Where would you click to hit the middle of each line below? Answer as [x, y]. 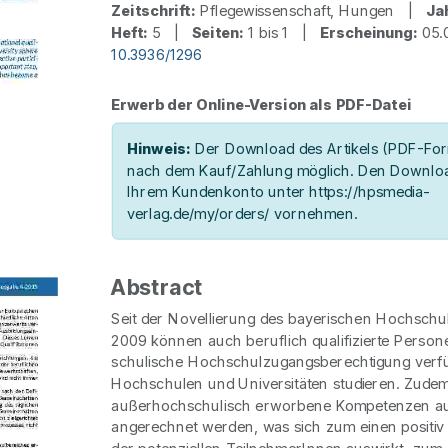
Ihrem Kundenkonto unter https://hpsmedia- [278, 191]
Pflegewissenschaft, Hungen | [310, 11]
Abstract [157, 287]
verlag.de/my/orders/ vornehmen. [242, 213]
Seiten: [217, 32]
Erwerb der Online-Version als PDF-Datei [261, 104]
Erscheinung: [369, 32]
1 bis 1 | [282, 32]
